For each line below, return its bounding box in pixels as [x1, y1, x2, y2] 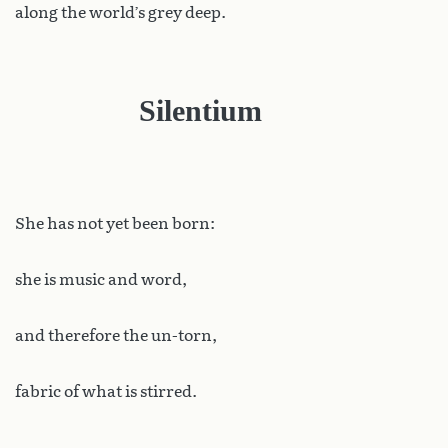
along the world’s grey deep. [15, 2, 226, 22]
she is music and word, [15, 269, 187, 289]
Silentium [138, 93, 262, 127]
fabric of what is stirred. [15, 381, 197, 401]
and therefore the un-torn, [15, 325, 217, 345]
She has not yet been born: [15, 213, 215, 233]
